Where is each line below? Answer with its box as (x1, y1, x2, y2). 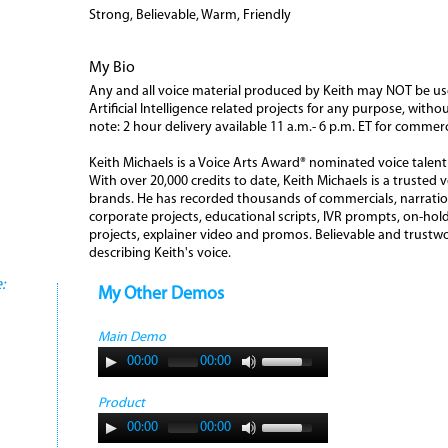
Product (97, 396, 145, 411)
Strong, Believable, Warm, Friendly (88, 8, 291, 23)
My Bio (88, 60, 135, 76)
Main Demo (97, 330, 166, 345)
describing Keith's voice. (88, 246, 231, 261)
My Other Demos (97, 285, 224, 304)
